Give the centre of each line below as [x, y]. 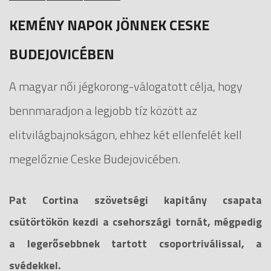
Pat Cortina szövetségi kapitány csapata [135, 200]
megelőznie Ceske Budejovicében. [95, 158]
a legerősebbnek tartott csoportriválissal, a [135, 243]
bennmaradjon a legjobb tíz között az [103, 110]
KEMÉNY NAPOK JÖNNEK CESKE [109, 24]
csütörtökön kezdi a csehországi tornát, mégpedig [135, 221]
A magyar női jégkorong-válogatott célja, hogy [126, 86]
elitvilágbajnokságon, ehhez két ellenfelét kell [126, 134]
